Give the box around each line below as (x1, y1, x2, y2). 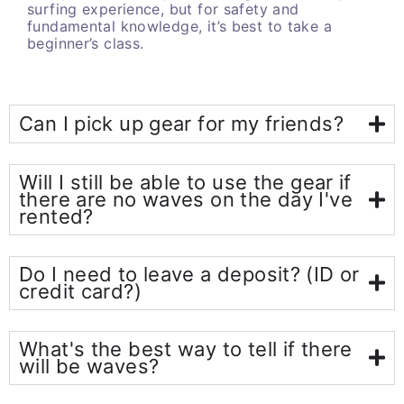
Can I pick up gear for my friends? (19, 111, 344, 135)
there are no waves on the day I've (19, 187, 353, 211)
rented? (19, 204, 94, 228)
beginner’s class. (27, 33, 144, 52)
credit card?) (19, 279, 142, 303)
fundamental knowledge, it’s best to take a (27, 16, 332, 35)
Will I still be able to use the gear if (19, 170, 352, 194)
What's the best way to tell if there (19, 336, 353, 361)
